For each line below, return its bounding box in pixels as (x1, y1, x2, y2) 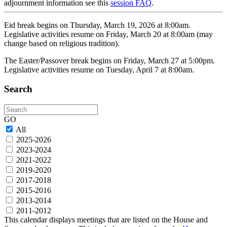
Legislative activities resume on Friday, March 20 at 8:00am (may (4, 29, 213, 39)
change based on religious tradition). (4, 39, 120, 48)
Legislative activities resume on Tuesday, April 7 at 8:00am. (4, 65, 194, 74)
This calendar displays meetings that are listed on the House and (4, 215, 208, 224)
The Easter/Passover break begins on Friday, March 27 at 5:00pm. (4, 56, 215, 65)
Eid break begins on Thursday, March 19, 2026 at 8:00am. (4, 20, 191, 29)
